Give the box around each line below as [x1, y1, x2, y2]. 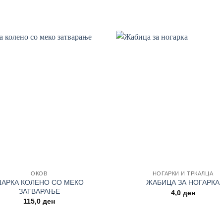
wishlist [79, 62, 99, 68]
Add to [80, 55, 98, 61]
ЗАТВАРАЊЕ [18, 187, 60, 195]
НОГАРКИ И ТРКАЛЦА [152, 170, 214, 176]
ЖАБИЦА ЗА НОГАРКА [146, 178, 220, 187]
